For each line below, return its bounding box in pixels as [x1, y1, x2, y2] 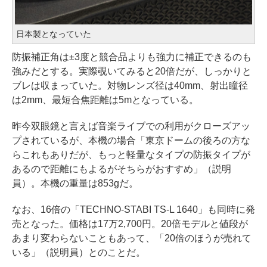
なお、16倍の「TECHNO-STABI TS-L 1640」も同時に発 [12, 204, 255, 215]
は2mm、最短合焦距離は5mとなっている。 [12, 95, 198, 105]
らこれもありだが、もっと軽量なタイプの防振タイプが [12, 150, 250, 160]
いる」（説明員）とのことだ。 [12, 247, 145, 258]
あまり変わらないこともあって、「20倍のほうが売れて [12, 233, 252, 244]
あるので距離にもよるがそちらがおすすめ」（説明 [12, 164, 231, 175]
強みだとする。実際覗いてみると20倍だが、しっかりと [12, 66, 252, 77]
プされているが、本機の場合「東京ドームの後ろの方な [12, 135, 250, 146]
